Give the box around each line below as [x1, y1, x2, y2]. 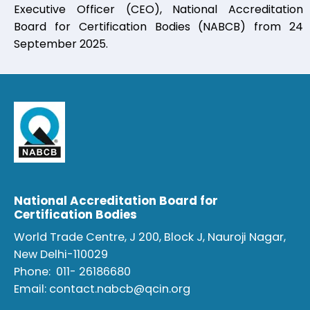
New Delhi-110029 [14, 246, 108, 263]
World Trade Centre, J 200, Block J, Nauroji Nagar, [14, 229, 286, 246]
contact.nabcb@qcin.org [49, 281, 190, 298]
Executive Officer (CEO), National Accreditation [14, 1, 303, 18]
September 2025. [14, 36, 108, 53]
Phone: [14, 264, 56, 280]
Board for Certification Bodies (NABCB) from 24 [14, 19, 303, 35]
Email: [14, 281, 49, 298]
